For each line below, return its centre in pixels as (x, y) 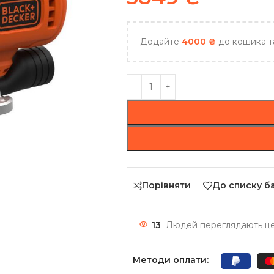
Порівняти (166, 186)
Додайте (161, 42)
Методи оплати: (170, 260)
